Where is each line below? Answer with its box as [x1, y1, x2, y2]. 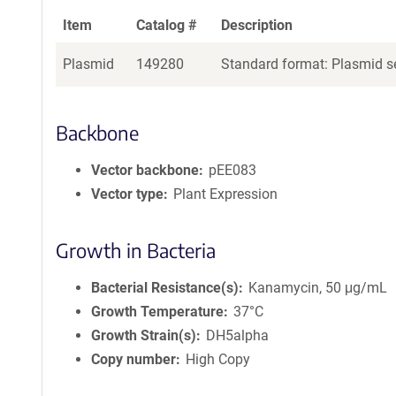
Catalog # [136, 17, 197, 34]
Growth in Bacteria [56, 238, 216, 263]
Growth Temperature [91, 303, 224, 320]
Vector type [91, 186, 164, 202]
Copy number [91, 351, 176, 368]
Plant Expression [173, 186, 278, 202]
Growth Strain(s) [91, 327, 196, 344]
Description [221, 17, 293, 34]
